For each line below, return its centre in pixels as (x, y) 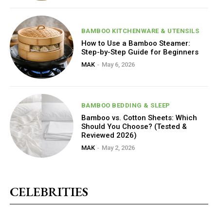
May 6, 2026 (118, 64)
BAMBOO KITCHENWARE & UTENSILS (140, 31)
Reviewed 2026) (109, 135)
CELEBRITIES (49, 191)
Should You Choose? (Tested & (134, 126)
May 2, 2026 (118, 147)
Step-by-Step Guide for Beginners (140, 52)
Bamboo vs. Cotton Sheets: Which (139, 118)
